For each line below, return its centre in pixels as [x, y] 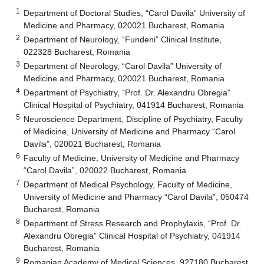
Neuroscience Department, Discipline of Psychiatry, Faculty [133, 119]
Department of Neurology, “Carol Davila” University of [123, 66]
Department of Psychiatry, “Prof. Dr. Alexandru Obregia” [127, 92]
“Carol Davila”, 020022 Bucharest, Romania [105, 170]
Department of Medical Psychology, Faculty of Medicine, [128, 184]
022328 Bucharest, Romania [77, 52]
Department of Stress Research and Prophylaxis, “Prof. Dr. [133, 223]
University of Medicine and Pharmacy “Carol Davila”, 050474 [136, 197]
